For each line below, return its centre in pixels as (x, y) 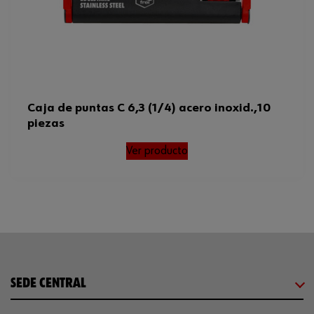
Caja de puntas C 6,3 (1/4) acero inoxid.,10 (149, 108)
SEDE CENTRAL (48, 283)
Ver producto (157, 151)
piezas (46, 123)
